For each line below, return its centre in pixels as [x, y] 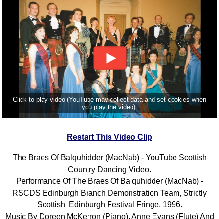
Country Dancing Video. [109, 169]
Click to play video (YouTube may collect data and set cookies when [109, 99]
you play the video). [109, 107]
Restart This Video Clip [109, 137]
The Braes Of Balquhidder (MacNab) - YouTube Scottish [109, 157]
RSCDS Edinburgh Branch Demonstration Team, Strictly [109, 193]
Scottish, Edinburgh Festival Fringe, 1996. [109, 204]
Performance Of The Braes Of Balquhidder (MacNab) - [109, 181]
